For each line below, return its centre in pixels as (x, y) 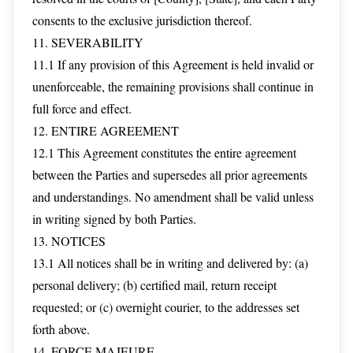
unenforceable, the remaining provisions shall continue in (173, 86)
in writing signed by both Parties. (114, 219)
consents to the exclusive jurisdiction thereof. (142, 20)
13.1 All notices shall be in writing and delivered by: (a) (170, 263)
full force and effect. (82, 108)
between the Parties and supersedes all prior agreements (170, 175)
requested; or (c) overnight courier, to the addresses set (166, 307)
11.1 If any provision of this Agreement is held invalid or (173, 64)
